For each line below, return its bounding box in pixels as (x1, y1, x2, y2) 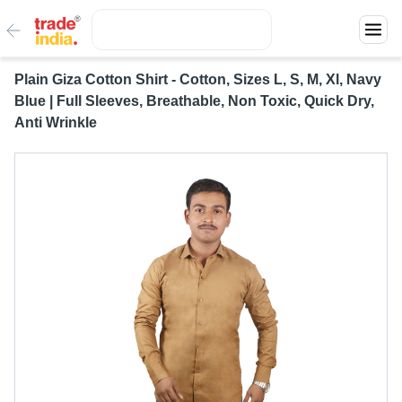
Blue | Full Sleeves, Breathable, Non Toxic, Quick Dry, (14, 93, 374, 109)
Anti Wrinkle (14, 115, 97, 130)
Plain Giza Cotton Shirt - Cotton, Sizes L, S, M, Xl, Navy (14, 72, 381, 87)
